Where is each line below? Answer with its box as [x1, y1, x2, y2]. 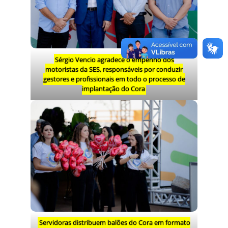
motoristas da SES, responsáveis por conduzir [45, 64, 183, 74]
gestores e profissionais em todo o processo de [43, 74, 185, 83]
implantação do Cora [81, 83, 145, 93]
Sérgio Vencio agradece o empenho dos [55, 54, 175, 64]
